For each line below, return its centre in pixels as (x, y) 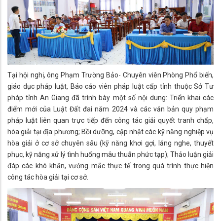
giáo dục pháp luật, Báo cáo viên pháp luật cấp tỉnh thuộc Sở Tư (110, 87)
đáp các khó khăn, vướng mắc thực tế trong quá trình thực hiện (110, 166)
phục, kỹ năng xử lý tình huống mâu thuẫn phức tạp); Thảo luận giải (110, 155)
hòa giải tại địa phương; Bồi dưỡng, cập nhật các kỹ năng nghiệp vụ (110, 132)
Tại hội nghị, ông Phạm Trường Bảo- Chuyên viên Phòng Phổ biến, (110, 75)
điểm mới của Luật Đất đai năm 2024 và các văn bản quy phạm (110, 109)
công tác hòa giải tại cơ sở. (48, 177)
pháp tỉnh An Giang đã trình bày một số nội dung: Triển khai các (110, 98)
